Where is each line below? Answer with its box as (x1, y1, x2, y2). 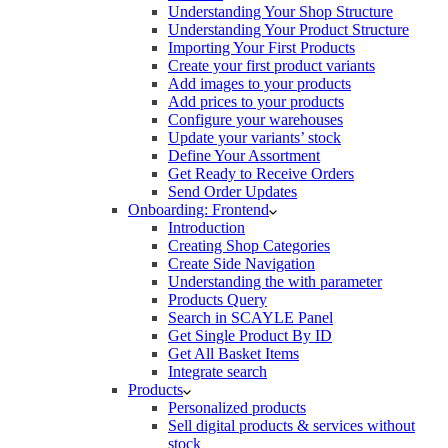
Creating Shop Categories (168, 236, 330, 254)
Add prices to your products (168, 92, 344, 110)
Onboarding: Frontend (128, 200, 269, 218)
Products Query (168, 290, 267, 308)
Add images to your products (168, 74, 351, 92)
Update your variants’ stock (168, 128, 341, 146)
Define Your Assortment (168, 146, 320, 164)
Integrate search (168, 362, 267, 380)
